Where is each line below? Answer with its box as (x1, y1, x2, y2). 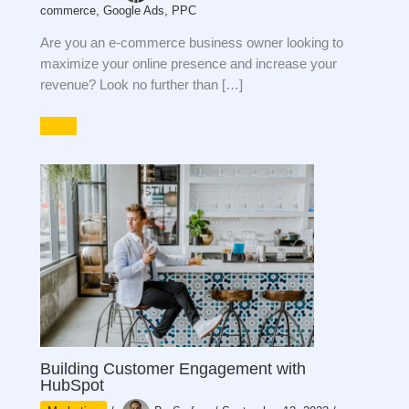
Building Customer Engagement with (40, 358, 307, 378)
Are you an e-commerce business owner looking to (40, 35, 344, 50)
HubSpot (40, 374, 105, 394)
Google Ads (103, 4, 165, 18)
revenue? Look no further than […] (40, 77, 244, 92)
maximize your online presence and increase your (40, 56, 338, 71)
